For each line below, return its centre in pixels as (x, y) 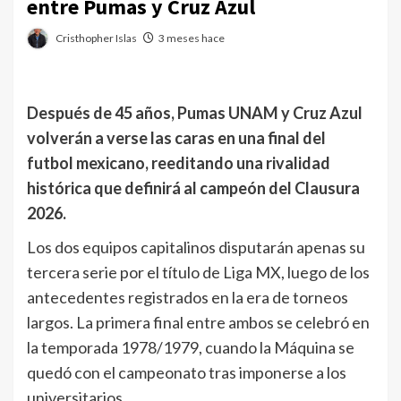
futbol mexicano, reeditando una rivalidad (179, 163)
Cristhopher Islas (96, 38)
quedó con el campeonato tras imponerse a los (187, 372)
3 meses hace (192, 38)
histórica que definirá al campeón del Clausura (193, 188)
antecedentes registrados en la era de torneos (188, 297)
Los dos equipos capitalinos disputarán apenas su (196, 247)
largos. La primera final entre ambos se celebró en (198, 322)
